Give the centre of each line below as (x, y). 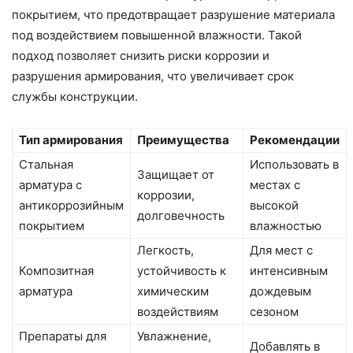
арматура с (50, 185)
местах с (275, 185)
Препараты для (63, 336)
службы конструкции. (75, 97)
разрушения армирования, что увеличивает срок (153, 76)
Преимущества (183, 140)
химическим (173, 292)
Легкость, (165, 251)
